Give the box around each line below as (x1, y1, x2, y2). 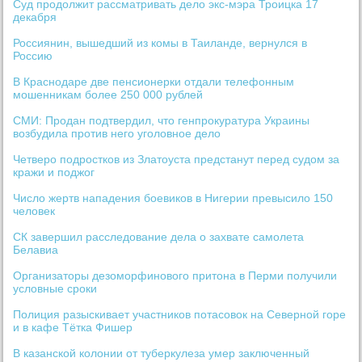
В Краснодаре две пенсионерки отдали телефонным (13, 75, 295, 89)
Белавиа (13, 243, 59, 257)
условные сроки (13, 282, 98, 296)
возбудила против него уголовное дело (13, 127, 221, 141)
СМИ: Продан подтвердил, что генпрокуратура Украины (13, 114, 310, 128)
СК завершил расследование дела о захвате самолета (13, 230, 305, 244)
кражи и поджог (13, 166, 95, 179)
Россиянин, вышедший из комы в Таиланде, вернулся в (13, 36, 308, 50)
